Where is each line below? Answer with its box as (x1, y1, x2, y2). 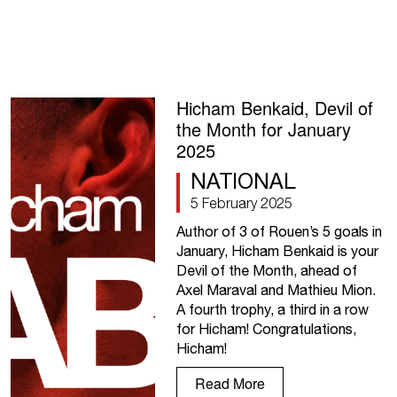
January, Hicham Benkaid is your (175, 243, 378, 260)
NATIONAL (190, 168, 296, 194)
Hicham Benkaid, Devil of (175, 95, 373, 121)
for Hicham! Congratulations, (175, 321, 356, 338)
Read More (194, 373, 265, 394)
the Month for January (175, 116, 351, 143)
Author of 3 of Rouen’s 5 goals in (175, 223, 382, 240)
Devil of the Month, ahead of (175, 262, 357, 279)
